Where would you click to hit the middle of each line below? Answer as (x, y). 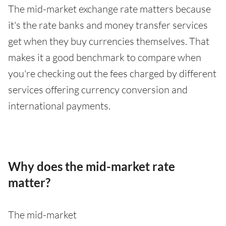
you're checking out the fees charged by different (112, 73)
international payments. (59, 105)
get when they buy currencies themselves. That (109, 41)
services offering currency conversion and (98, 89)
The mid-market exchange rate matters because (109, 9)
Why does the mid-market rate (92, 166)
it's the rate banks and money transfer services (108, 25)
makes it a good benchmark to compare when (105, 57)
